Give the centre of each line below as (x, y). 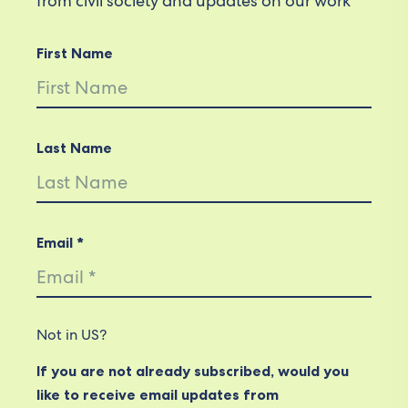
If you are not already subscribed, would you (193, 371)
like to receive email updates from (158, 394)
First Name (75, 53)
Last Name (75, 148)
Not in (59, 335)
